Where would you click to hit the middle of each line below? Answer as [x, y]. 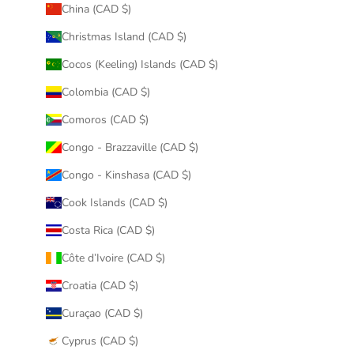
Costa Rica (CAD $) [108, 230]
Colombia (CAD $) [105, 92]
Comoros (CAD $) [105, 119]
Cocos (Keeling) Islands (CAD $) [139, 64]
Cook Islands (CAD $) [114, 202]
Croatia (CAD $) [100, 285]
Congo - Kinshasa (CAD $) [126, 175]
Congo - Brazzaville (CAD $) [130, 147]
